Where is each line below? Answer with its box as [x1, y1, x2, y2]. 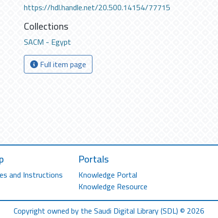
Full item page [38, 57, 86, 72]
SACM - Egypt [24, 35, 71, 49]
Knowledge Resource [78, 179, 148, 194]
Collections [24, 17, 69, 35]
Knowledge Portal [78, 167, 138, 182]
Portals [78, 149, 109, 168]
